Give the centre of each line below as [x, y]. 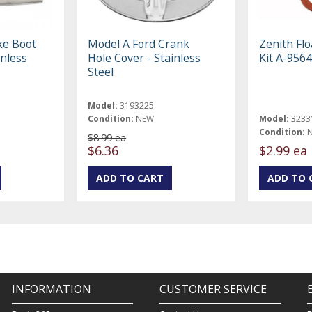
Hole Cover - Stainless [145, 57]
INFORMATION [51, 289]
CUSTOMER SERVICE [213, 289]
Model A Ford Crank [139, 44]
